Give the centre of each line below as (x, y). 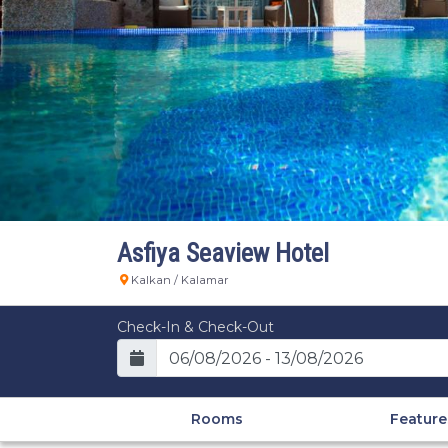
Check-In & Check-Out (195, 327)
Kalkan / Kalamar (180, 280)
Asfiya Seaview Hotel (223, 253)
